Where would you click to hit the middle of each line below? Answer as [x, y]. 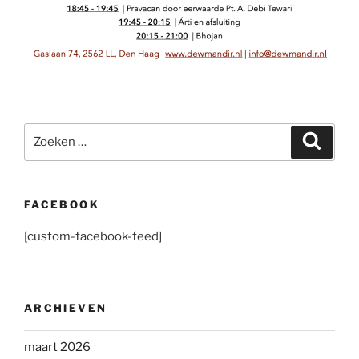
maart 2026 [57, 347]
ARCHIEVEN [66, 307]
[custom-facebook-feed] [93, 236]
